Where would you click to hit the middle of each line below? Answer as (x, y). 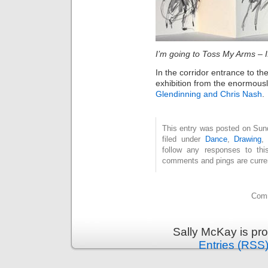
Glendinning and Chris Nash (209, 94)
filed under (184, 139)
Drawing (248, 139)
